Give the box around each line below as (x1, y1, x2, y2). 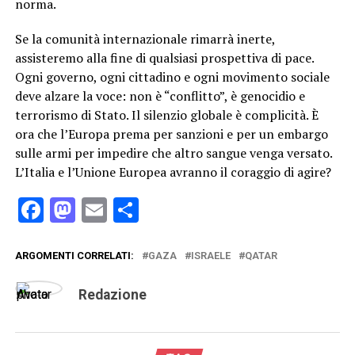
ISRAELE (190, 250, 231, 262)
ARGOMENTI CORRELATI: (14, 250, 134, 262)
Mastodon (74, 195, 187, 226)
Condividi (138, 195, 239, 226)
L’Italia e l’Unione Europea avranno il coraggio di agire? (14, 163, 331, 181)
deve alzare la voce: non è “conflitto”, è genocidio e (14, 87, 305, 105)
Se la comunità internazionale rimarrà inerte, (14, 30, 275, 48)
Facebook (43, 195, 149, 226)
